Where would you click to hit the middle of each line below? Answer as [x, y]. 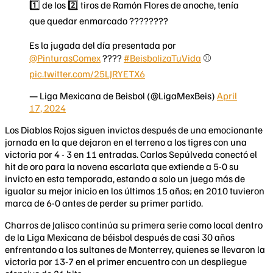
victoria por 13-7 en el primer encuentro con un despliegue [126, 261]
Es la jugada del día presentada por [103, 45]
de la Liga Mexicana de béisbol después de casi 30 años [120, 237]
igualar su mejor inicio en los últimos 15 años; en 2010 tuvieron [135, 190]
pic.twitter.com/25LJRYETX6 [87, 73]
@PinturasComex [65, 58]
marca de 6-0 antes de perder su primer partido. [104, 203]
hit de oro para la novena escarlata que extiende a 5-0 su [122, 166]
